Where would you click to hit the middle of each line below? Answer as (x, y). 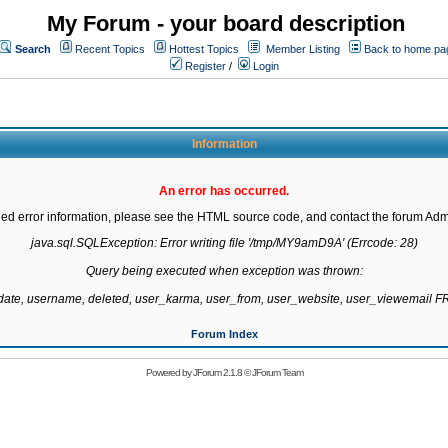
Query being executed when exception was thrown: (224, 271)
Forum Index (224, 334)
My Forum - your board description (226, 23)
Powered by (169, 372)
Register (204, 66)
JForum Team (277, 372)
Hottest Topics (204, 49)
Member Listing (303, 49)
